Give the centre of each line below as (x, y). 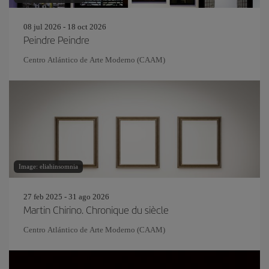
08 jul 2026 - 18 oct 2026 (65, 27)
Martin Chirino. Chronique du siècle (96, 210)
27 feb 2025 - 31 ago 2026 (66, 197)
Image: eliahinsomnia (48, 166)
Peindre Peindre (56, 40)
